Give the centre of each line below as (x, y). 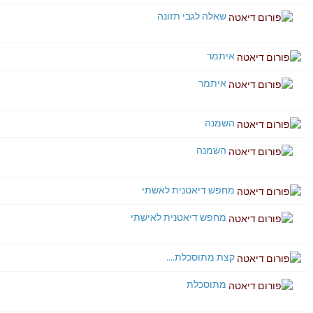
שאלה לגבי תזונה (192, 16)
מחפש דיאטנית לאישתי (179, 217)
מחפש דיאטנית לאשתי (188, 190)
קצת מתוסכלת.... (201, 257)
